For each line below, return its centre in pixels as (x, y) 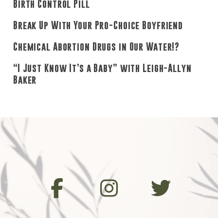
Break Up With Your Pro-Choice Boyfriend (98, 25)
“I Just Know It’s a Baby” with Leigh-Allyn (102, 68)
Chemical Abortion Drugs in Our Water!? (96, 47)
